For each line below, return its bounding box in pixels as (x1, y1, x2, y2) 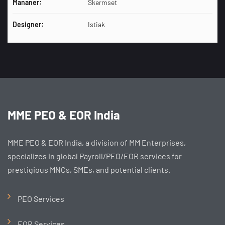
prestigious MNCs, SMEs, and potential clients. (8, 165, 170, 174)
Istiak (88, 20, 105, 29)
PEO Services (18, 194, 64, 203)
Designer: (13, 20, 44, 29)
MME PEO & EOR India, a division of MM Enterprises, (8, 138, 186, 147)
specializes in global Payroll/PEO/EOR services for (8, 151, 182, 161)
